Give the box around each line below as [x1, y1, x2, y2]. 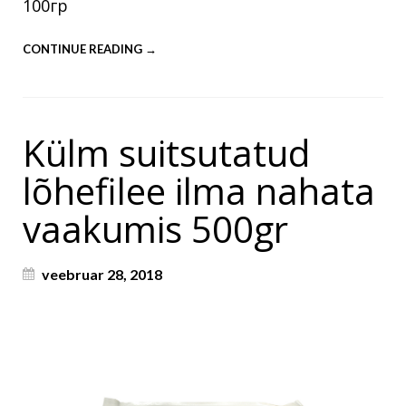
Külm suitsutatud [23, 128, 310, 179]
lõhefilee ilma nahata [23, 166, 375, 217]
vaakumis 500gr [23, 204, 288, 255]
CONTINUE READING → [23, 42, 157, 57]
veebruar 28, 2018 [42, 266, 162, 284]
